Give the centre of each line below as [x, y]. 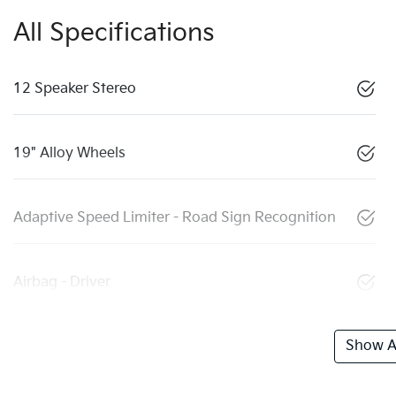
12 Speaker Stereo [75, 89]
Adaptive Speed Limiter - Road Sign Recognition [175, 218]
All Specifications [114, 34]
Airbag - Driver [62, 283]
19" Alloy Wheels [69, 154]
